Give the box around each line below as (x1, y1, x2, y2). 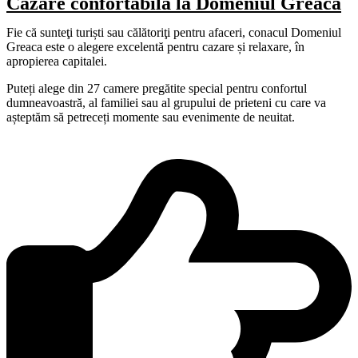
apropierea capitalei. (6, 54, 107, 68)
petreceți (67, 109, 109, 124)
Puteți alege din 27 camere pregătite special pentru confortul (6, 81, 307, 95)
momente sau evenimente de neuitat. (109, 109, 295, 124)
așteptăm (6, 109, 50, 124)
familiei (97, 95, 141, 109)
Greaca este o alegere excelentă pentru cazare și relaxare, (6, 39, 295, 54)
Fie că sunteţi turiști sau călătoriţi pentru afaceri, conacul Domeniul (6, 25, 341, 39)
